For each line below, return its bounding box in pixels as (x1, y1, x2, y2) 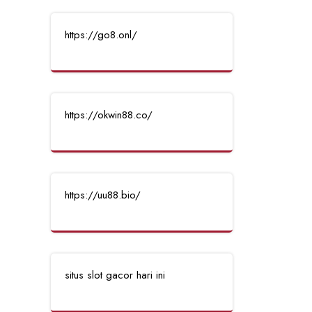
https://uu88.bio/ (65, 187, 141, 203)
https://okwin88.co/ (65, 107, 153, 123)
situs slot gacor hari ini (65, 267, 165, 283)
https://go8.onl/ (65, 27, 137, 42)
